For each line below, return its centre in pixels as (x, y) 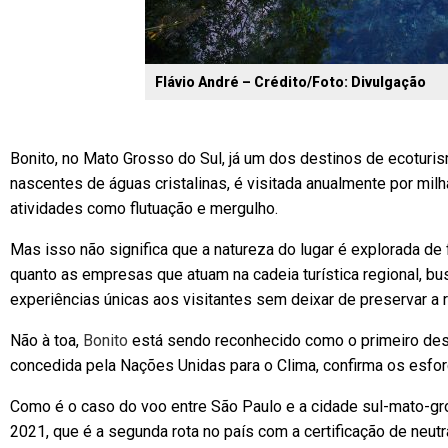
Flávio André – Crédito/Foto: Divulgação (290, 82)
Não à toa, (46, 340)
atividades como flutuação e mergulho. (144, 208)
